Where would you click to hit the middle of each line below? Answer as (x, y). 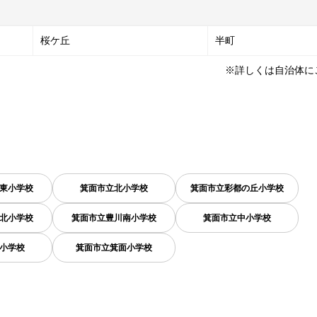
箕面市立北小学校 (114, 188)
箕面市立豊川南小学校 (114, 218)
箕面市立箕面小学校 (114, 248)
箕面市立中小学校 (237, 218)
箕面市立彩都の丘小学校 (237, 188)
